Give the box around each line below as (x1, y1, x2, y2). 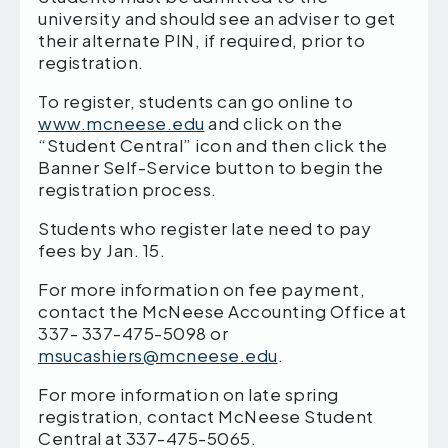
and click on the (204, 112, 342, 135)
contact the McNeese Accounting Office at (38, 300, 406, 323)
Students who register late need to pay (38, 217, 371, 240)
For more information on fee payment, (38, 278, 365, 301)
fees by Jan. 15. (38, 239, 165, 262)
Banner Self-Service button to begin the (38, 156, 384, 179)
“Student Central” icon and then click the (38, 134, 388, 157)
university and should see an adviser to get (38, 7, 396, 30)
